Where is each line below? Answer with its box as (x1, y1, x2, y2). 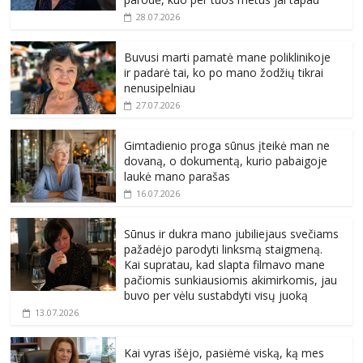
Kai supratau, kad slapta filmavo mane (124, 257, 326, 273)
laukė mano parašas (124, 169, 231, 185)
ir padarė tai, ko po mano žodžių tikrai (124, 65, 324, 81)
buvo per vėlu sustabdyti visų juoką (124, 288, 309, 304)
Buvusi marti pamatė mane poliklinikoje (124, 49, 331, 66)
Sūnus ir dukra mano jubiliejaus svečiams (124, 226, 340, 242)
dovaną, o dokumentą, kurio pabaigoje (124, 153, 328, 169)
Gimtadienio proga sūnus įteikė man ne (124, 138, 331, 154)
